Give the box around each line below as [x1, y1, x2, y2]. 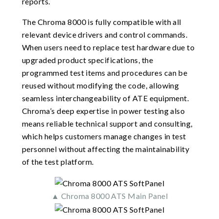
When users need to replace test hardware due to [22, 42, 195, 52]
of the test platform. [22, 156, 94, 166]
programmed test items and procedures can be [22, 67, 188, 77]
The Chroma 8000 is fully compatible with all [22, 17, 181, 26]
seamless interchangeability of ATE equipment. [22, 93, 189, 103]
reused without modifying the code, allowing [22, 80, 179, 90]
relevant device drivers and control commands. [22, 29, 188, 39]
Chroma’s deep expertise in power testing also [22, 106, 185, 115]
